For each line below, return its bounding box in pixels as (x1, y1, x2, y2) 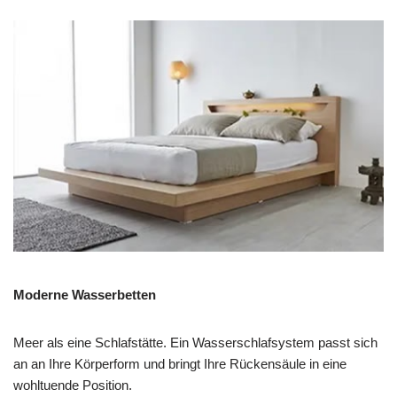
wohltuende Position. (13, 377, 132, 393)
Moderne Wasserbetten (13, 286, 156, 302)
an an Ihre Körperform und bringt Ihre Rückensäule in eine (13, 355, 346, 371)
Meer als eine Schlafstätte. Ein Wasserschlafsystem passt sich (13, 334, 378, 350)
